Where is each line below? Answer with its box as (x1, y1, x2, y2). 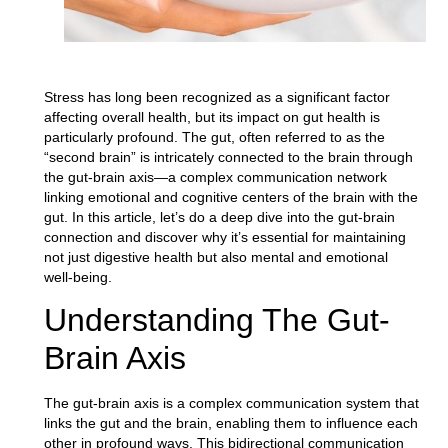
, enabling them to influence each (207, 415, 418, 432)
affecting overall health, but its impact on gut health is (43, 108, 380, 125)
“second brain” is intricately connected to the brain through (43, 148, 413, 165)
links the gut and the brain (43, 415, 208, 432)
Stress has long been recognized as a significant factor (43, 88, 390, 105)
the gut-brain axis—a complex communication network (43, 168, 387, 185)
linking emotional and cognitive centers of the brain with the (43, 188, 418, 205)
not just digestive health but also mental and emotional (43, 248, 388, 265)
